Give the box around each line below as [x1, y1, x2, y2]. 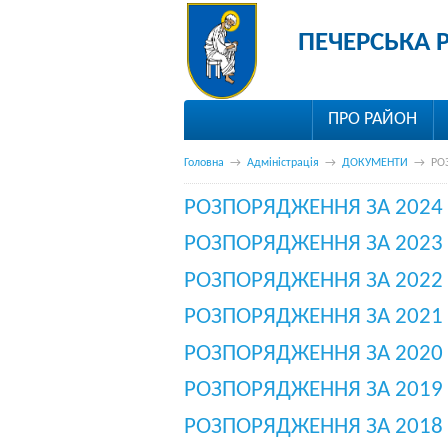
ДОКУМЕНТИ [341, 157, 408, 169]
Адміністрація [246, 157, 319, 169]
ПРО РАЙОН [327, 110, 417, 129]
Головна [183, 157, 224, 169]
